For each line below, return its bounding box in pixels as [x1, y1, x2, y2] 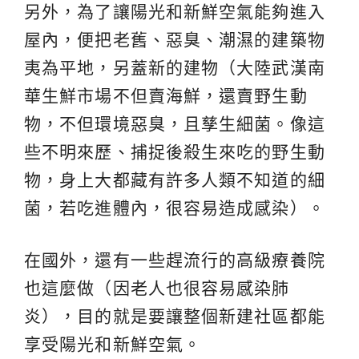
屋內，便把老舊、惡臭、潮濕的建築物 [24, 30, 325, 50]
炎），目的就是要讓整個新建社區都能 [24, 307, 325, 326]
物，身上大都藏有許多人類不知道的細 [24, 171, 325, 190]
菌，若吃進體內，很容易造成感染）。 [24, 199, 325, 218]
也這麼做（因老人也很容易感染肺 [24, 279, 290, 298]
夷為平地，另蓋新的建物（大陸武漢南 [24, 58, 325, 78]
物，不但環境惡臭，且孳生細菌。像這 [24, 115, 325, 134]
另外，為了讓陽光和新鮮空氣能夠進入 [24, 2, 325, 22]
